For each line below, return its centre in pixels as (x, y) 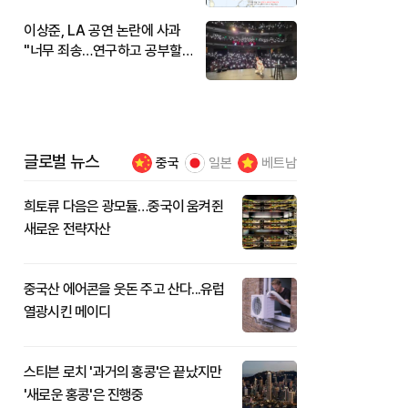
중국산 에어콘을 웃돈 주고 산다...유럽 (124, 289)
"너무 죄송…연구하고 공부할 (103, 50)
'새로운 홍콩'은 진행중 (84, 394)
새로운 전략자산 (67, 229)
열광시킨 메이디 (67, 311)
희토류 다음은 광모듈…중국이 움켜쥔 (123, 206)
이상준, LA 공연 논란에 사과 (102, 30)
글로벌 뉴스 (61, 161)
